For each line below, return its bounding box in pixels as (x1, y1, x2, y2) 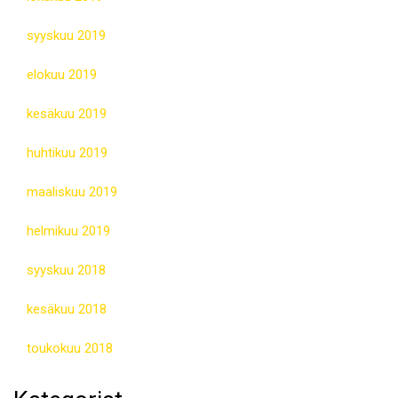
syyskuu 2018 (27, 262, 106, 279)
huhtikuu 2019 (27, 145, 107, 162)
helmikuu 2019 (27, 223, 110, 240)
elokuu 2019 (27, 67, 97, 84)
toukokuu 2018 (27, 340, 113, 357)
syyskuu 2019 (27, 28, 106, 44)
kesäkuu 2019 (27, 106, 107, 123)
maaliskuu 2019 (27, 184, 117, 201)
